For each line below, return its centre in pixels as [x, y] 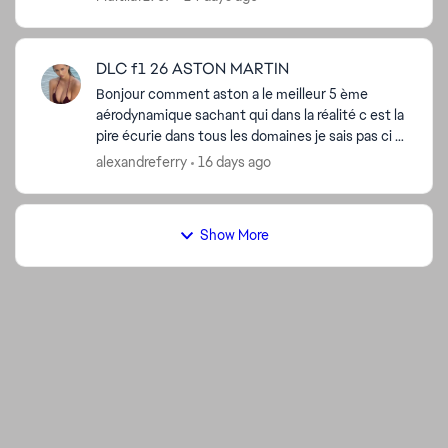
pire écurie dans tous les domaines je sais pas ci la [109, 136]
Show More [234, 235]
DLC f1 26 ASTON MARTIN [192, 68]
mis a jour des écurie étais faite [259, 157]
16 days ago [234, 162]
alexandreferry [141, 162]
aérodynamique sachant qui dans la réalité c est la [145, 115]
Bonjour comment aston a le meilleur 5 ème [122, 94]
